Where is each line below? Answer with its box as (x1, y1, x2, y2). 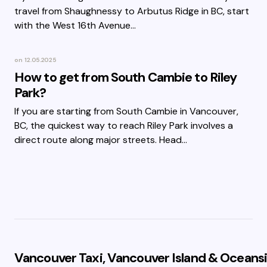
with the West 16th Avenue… (14, 19, 136, 32)
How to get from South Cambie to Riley (14, 69, 237, 86)
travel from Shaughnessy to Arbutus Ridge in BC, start (14, 5, 249, 17)
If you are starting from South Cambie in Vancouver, (14, 105, 238, 117)
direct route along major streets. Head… (14, 133, 187, 146)
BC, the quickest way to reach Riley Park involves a (14, 119, 233, 132)
